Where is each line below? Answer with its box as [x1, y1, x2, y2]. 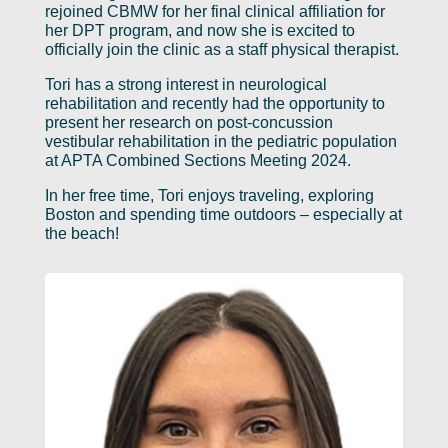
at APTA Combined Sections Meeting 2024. [44, 151, 351, 169]
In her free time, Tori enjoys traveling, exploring [44, 186, 374, 204]
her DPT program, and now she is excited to [44, 21, 355, 39]
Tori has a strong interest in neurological [44, 75, 327, 93]
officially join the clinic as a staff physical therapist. [44, 40, 399, 58]
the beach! [44, 224, 119, 242]
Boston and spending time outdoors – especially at [44, 205, 402, 223]
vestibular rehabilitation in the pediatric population [44, 132, 397, 150]
